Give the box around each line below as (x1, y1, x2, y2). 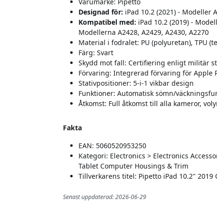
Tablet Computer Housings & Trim (78, 161, 188, 171)
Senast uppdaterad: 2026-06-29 (63, 193, 146, 201)
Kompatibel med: (78, 17, 138, 27)
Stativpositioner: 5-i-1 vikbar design (78, 78, 194, 88)
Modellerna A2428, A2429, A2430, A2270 (78, 28, 209, 37)
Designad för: (78, 7, 125, 17)
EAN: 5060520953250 (78, 141, 146, 151)
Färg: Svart (78, 48, 113, 58)
